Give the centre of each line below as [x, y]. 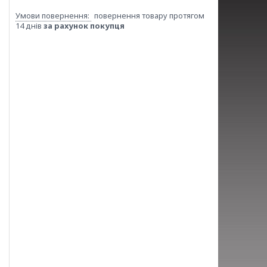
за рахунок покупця [84, 26]
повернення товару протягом [149, 15]
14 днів [30, 26]
